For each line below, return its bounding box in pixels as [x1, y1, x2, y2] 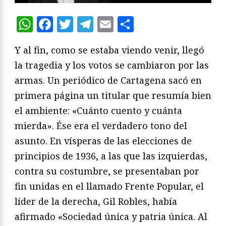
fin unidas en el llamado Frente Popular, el [15, 180, 204, 192]
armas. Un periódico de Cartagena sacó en [15, 74, 202, 86]
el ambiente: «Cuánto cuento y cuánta [15, 104, 182, 117]
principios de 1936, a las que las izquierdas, [15, 149, 207, 162]
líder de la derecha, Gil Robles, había [15, 195, 177, 207]
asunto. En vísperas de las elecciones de [15, 134, 192, 147]
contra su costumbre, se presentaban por [15, 164, 199, 177]
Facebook [53, 13, 127, 35]
